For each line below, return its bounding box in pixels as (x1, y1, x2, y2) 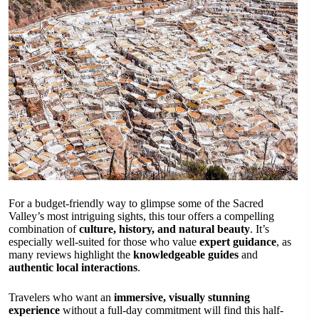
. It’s (250, 222, 269, 235)
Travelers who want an (9, 291, 114, 303)
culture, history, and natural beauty (79, 222, 250, 235)
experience (9, 303, 60, 316)
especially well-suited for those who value (9, 235, 199, 248)
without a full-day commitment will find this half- (60, 303, 283, 316)
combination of (9, 222, 79, 235)
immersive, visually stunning (114, 291, 250, 303)
